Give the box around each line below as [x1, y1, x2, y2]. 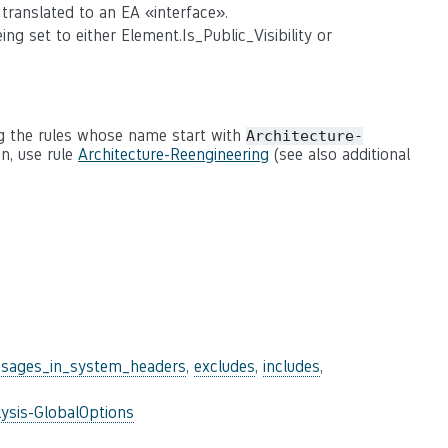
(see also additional [269, 145, 410, 164]
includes [263, 357, 320, 376]
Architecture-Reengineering [78, 145, 269, 164]
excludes [194, 357, 255, 376]
